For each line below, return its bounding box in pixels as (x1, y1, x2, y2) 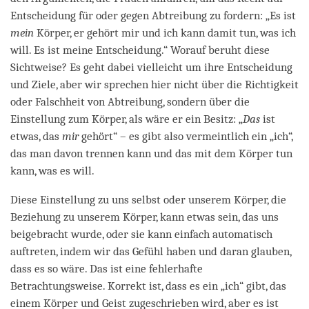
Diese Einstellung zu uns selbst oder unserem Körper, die (10, 192, 286, 206)
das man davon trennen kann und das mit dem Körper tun (10, 146, 292, 160)
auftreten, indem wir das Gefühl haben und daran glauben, (10, 244, 291, 258)
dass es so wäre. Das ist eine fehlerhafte (10, 261, 203, 275)
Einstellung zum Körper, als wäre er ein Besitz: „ (10, 112, 243, 126)
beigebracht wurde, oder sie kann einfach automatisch (10, 227, 272, 241)
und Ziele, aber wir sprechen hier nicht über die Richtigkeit (10, 77, 299, 91)
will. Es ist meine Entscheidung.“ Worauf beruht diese (10, 43, 270, 57)
